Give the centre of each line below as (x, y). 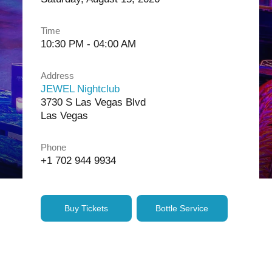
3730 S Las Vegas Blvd (93, 102)
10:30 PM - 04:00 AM (88, 44)
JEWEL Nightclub (80, 89)
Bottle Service (182, 208)
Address (57, 76)
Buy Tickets (86, 208)
